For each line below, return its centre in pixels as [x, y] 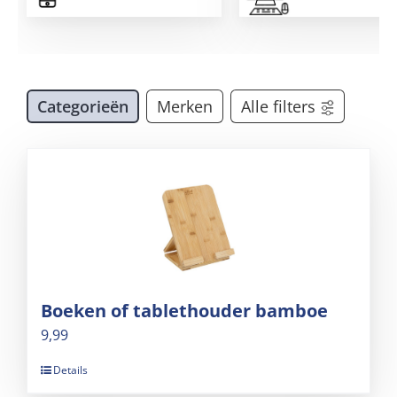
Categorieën [83, 106]
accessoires [145, 18]
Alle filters [278, 106]
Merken [185, 106]
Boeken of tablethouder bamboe [184, 310]
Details [70, 370]
